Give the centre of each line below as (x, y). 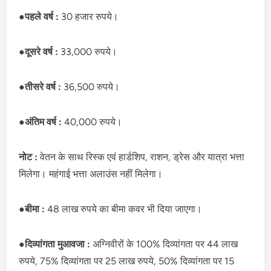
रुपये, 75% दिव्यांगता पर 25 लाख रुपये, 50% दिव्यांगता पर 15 (127, 261)
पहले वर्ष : (43, 16)
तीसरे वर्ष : (44, 87)
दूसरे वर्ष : (43, 51)
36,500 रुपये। (92, 87)
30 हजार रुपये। (90, 16)
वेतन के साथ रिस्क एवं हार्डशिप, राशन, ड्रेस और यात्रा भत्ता (142, 157)
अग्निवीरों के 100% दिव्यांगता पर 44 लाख (165, 244)
